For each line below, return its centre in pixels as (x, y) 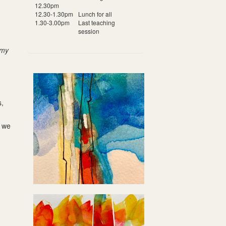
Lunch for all (95, 14)
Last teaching (96, 22)
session (89, 31)
